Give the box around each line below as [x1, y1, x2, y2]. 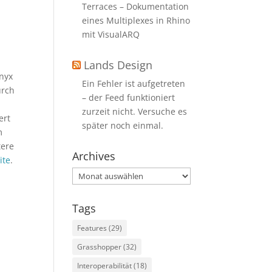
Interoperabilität [77, 260, 132, 271]
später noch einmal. [82, 120, 164, 131]
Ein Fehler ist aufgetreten [82, 78, 186, 89]
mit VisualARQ [82, 29, 140, 40]
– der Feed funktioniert [82, 92, 175, 103]
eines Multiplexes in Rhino [82, 15, 191, 26]
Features [77, 223, 107, 233]
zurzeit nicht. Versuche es [82, 106, 188, 117]
